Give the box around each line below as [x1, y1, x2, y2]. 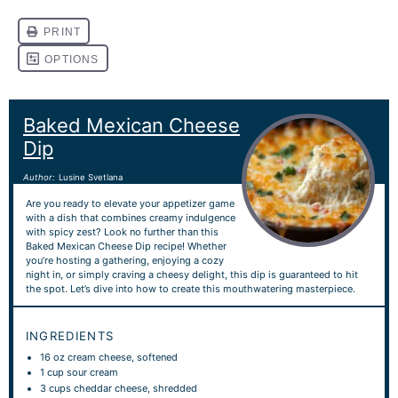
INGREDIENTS [25, 328, 115, 343]
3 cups [40, 381, 72, 394]
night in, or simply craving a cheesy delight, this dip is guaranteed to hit [25, 267, 358, 281]
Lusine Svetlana [59, 172, 123, 182]
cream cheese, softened [65, 350, 179, 363]
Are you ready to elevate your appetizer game [25, 196, 235, 210]
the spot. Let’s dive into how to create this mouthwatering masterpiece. [25, 282, 355, 295]
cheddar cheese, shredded [71, 381, 198, 394]
